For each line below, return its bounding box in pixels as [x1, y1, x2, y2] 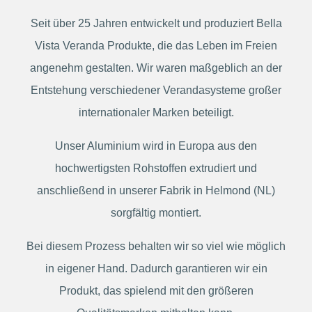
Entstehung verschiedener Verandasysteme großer [31, 84, 281, 96]
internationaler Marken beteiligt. [78, 107, 234, 118]
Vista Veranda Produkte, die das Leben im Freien [35, 40, 277, 52]
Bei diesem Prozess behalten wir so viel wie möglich [26, 240, 286, 252]
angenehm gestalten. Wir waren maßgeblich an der [30, 62, 282, 74]
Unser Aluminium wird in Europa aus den [55, 140, 257, 152]
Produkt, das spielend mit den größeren [58, 285, 253, 297]
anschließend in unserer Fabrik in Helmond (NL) [37, 185, 275, 196]
